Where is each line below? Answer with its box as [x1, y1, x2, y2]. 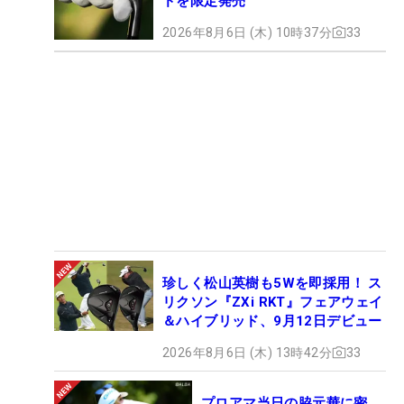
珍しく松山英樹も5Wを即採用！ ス [162, 274, 382, 291]
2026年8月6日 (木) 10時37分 [162, 24, 332, 40]
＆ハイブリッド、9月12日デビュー [162, 312, 382, 329]
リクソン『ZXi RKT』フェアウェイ [162, 293, 383, 310]
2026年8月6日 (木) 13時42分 [162, 344, 332, 360]
